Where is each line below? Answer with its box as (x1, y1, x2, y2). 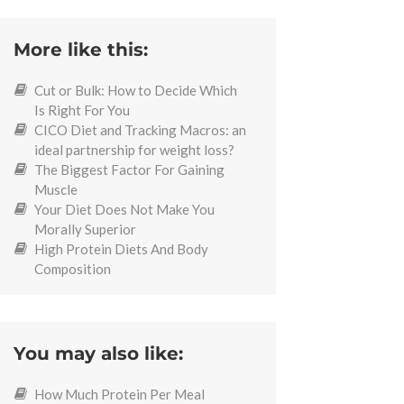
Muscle (33, 180, 78, 197)
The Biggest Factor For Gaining (33, 161, 225, 178)
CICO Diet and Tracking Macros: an (33, 121, 246, 138)
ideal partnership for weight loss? (33, 141, 234, 158)
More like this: (14, 39, 149, 61)
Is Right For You (33, 101, 130, 118)
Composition (33, 260, 111, 277)
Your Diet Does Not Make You (33, 200, 215, 217)
